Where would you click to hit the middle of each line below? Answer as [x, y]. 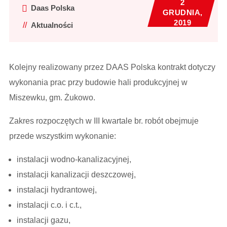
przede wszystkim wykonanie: [63, 136]
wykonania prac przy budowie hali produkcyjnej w [98, 83]
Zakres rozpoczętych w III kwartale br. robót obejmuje [104, 121]
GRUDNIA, [182, 12]
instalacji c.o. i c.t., [49, 205]
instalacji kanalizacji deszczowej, [76, 175]
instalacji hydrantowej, [57, 190]
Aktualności [52, 25]
